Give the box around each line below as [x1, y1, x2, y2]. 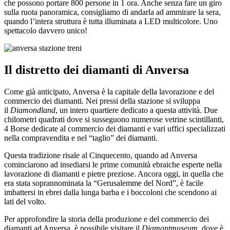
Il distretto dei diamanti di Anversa [4, 63, 189, 76]
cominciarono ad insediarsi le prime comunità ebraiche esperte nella [4, 160, 222, 169]
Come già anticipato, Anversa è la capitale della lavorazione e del [4, 87, 214, 96]
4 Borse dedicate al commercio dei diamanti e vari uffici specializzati [4, 124, 225, 133]
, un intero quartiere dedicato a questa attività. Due [55, 105, 218, 114]
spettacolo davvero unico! [4, 26, 87, 35]
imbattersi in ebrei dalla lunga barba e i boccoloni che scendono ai [4, 187, 217, 197]
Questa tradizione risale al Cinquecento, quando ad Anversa [4, 150, 197, 160]
